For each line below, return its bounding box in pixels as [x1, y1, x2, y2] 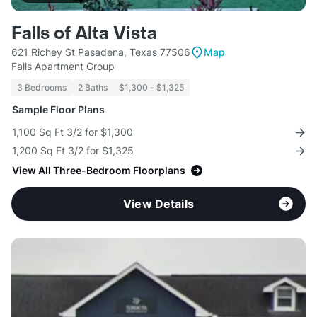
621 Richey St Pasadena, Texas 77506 [11, 46, 190, 59]
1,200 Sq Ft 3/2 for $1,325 [12, 144, 134, 157]
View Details [123, 197, 194, 212]
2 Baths [78, 82, 108, 93]
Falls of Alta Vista [11, 23, 157, 45]
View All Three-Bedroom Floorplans [12, 164, 185, 177]
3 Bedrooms [17, 82, 67, 93]
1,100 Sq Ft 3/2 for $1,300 [12, 126, 133, 139]
